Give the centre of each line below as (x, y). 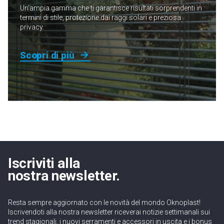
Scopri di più (47, 55)
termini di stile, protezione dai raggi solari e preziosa (100, 17)
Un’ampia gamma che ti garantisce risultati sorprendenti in (111, 8)
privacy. (32, 27)
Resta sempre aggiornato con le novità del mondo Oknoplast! (104, 202)
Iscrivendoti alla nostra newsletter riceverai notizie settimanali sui (109, 212)
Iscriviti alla (44, 163)
